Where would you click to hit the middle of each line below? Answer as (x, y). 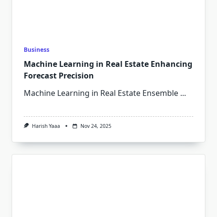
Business (37, 49)
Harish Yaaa (46, 126)
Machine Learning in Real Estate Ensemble (101, 93)
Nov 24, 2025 (96, 126)
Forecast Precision (59, 75)
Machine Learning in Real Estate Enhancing (108, 64)
